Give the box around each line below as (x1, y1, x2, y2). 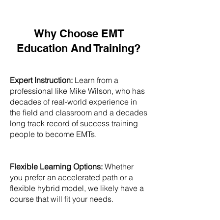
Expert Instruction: (10, 75, 75, 85)
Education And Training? (17, 42, 140, 55)
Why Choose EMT (33, 27, 124, 40)
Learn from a (75, 75, 118, 85)
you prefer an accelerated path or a (10, 172, 133, 182)
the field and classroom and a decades (10, 108, 147, 117)
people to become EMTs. (10, 129, 99, 139)
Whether (103, 162, 134, 171)
